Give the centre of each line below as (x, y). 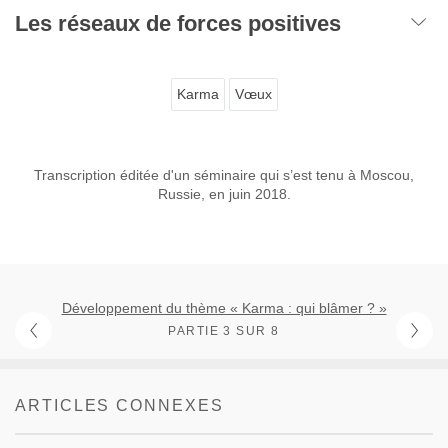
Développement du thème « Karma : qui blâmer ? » (224, 307)
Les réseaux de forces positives (178, 23)
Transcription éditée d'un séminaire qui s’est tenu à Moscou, (224, 174)
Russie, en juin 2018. (224, 193)
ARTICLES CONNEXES (119, 405)
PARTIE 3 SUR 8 (224, 330)
